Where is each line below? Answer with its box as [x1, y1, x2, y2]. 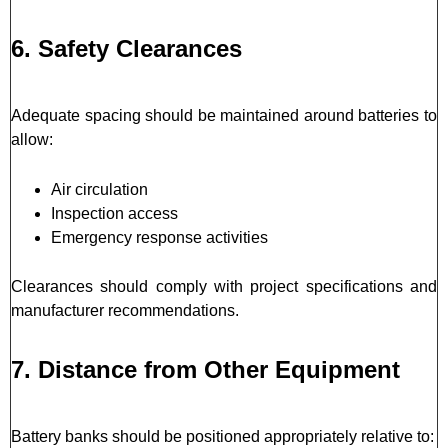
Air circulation [51, 180, 148, 198]
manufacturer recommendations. [11, 301, 239, 319]
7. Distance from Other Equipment [11, 355, 400, 383]
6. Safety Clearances [11, 34, 242, 62]
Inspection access [51, 204, 178, 222]
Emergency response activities [51, 228, 268, 246]
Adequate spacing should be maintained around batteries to [11, 106, 437, 124]
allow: [11, 130, 53, 148]
